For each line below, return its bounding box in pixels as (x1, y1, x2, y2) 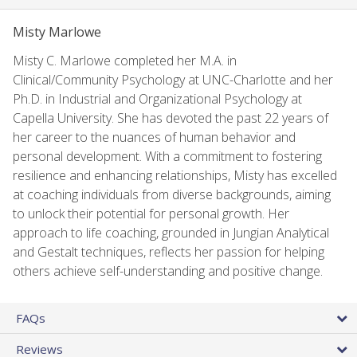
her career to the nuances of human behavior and (13, 127, 296, 146)
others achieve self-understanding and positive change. (13, 261, 323, 280)
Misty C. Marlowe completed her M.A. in (13, 51, 237, 69)
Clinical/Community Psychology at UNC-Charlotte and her (13, 70, 333, 88)
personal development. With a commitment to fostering (13, 147, 322, 165)
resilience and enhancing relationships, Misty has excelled (13, 166, 337, 184)
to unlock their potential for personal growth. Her (13, 204, 289, 222)
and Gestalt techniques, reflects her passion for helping (13, 242, 324, 261)
